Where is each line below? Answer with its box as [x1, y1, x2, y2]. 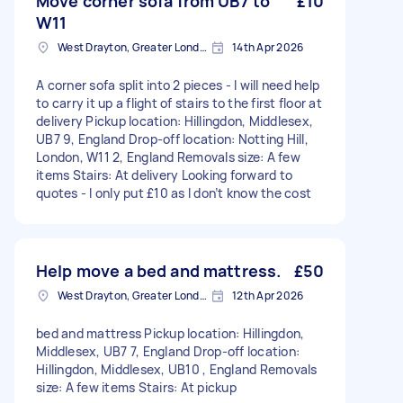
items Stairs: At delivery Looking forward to [36, 166, 292, 184]
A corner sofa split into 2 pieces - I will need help [36, 76, 319, 94]
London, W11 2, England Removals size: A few [36, 148, 300, 166]
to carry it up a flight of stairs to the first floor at [36, 94, 322, 112]
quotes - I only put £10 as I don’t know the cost [36, 184, 311, 201]
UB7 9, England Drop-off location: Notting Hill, [36, 130, 309, 148]
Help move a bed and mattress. [36, 260, 282, 282]
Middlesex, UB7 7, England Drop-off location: [36, 343, 300, 360]
